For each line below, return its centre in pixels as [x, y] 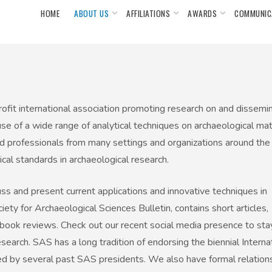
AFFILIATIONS [148, 13]
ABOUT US [91, 13]
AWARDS [202, 13]
